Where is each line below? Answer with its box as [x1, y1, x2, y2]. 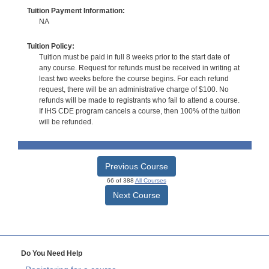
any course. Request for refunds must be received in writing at [38, 64, 240, 73]
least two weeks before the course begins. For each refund [38, 74, 229, 83]
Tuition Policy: [26, 42, 74, 51]
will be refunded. [38, 118, 93, 127]
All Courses [134, 177, 166, 184]
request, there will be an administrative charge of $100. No [38, 85, 229, 94]
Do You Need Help [21, 249, 82, 258]
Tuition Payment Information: [26, 6, 125, 15]
